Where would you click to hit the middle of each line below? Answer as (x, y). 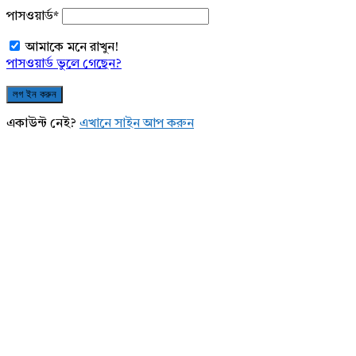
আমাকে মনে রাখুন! (72, 48)
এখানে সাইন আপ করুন (137, 124)
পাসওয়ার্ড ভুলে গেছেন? (64, 65)
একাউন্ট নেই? (43, 124)
